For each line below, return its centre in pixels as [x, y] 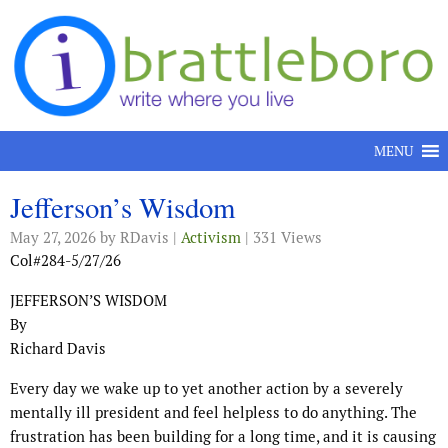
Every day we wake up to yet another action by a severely [206, 389]
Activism [211, 238]
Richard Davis [58, 349]
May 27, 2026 [53, 238]
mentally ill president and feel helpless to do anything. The [213, 413]
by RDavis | [138, 238]
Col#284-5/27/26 [65, 261]
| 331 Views [281, 238]
